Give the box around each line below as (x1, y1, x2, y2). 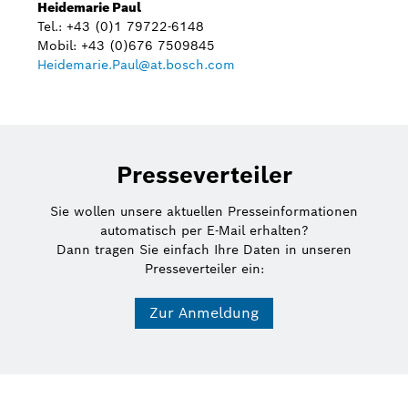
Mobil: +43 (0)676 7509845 (37, 36, 215, 54)
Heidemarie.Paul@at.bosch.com (37, 56, 235, 73)
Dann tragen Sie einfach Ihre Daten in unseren (56, 240, 352, 258)
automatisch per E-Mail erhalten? (99, 221, 309, 239)
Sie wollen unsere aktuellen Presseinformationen (50, 202, 358, 219)
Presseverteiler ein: (144, 260, 264, 277)
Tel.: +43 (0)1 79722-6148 (37, 17, 204, 35)
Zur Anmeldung (149, 302, 259, 322)
